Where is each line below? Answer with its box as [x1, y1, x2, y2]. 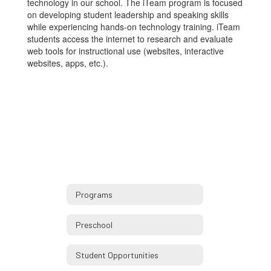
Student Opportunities [76, 249, 158, 260]
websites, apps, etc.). [27, 57, 108, 69]
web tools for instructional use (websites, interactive [27, 45, 224, 57]
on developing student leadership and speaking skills [27, 8, 229, 21]
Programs [76, 189, 113, 200]
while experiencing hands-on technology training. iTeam [27, 21, 240, 33]
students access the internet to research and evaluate [27, 33, 233, 45]
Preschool [76, 219, 113, 230]
